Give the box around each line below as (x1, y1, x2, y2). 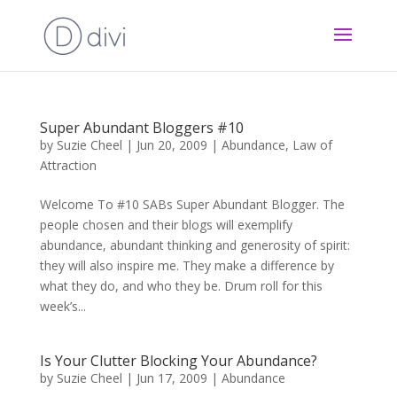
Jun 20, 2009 (136, 136, 207, 153)
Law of (292, 136, 332, 153)
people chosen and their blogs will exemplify (39, 216, 292, 233)
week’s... (39, 298, 86, 315)
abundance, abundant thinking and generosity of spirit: (39, 237, 350, 253)
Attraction (39, 157, 97, 174)
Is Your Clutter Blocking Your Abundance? (39, 351, 317, 370)
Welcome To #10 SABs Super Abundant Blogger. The (39, 196, 345, 213)
